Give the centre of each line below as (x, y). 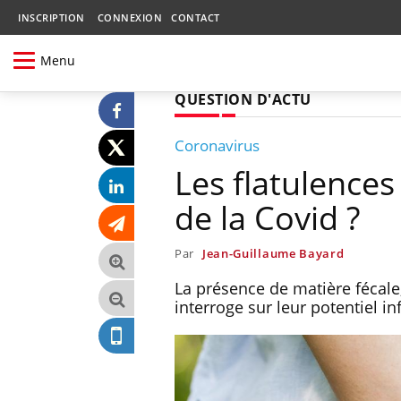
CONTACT (196, 17)
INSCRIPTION (51, 17)
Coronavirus (217, 145)
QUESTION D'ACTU (243, 99)
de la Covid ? (267, 218)
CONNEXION (129, 17)
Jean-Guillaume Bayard (273, 253)
